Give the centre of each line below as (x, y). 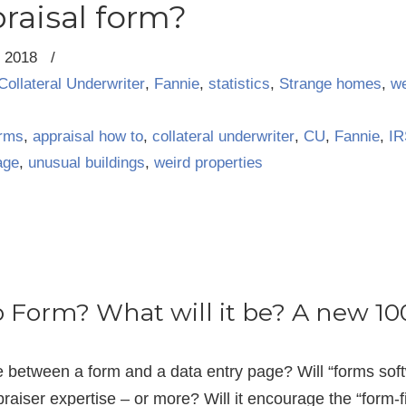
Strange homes (330, 84)
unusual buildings (87, 163)
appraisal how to (88, 136)
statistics (239, 84)
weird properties (208, 163)
